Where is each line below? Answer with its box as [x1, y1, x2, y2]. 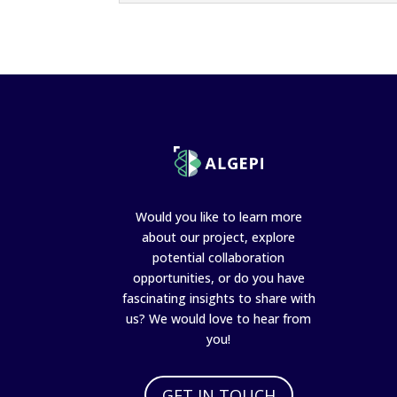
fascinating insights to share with [121, 290, 315, 307]
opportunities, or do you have [132, 269, 305, 287]
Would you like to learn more [135, 208, 302, 226]
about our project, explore [142, 229, 296, 246]
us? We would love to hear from [126, 310, 312, 328]
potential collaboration [152, 249, 285, 267]
